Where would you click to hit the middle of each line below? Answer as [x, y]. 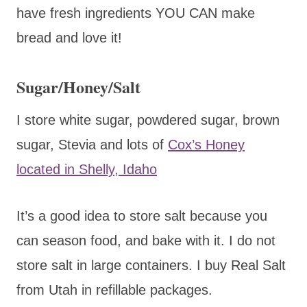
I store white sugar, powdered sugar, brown [148, 120]
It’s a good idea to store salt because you [142, 216]
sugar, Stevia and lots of [92, 144]
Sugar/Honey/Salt [78, 86]
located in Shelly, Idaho [87, 169]
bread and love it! [69, 37]
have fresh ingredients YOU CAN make [136, 13]
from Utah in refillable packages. [114, 290]
